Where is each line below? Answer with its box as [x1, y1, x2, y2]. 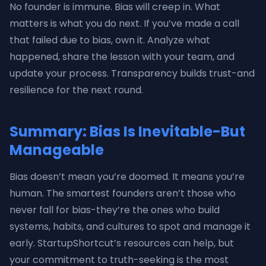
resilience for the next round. [9, 83, 143, 97]
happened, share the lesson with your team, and [9, 50, 235, 64]
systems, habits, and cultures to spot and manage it [9, 220, 251, 233]
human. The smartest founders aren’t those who [9, 186, 236, 200]
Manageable [9, 140, 104, 160]
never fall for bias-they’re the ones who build [9, 203, 220, 217]
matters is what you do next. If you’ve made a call [9, 17, 239, 30]
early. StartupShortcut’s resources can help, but [9, 236, 234, 250]
